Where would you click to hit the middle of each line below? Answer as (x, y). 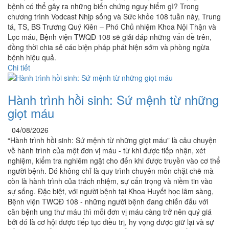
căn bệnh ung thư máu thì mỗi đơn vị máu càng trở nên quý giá (110, 212)
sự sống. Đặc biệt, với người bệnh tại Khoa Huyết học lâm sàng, (111, 191)
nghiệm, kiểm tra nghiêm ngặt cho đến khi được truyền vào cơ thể (114, 161)
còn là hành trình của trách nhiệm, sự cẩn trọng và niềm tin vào (110, 181)
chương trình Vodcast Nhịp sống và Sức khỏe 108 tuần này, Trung (114, 17)
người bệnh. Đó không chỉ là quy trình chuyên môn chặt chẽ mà (111, 171)
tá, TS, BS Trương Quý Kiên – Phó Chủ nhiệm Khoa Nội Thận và (112, 27)
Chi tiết (19, 68)
